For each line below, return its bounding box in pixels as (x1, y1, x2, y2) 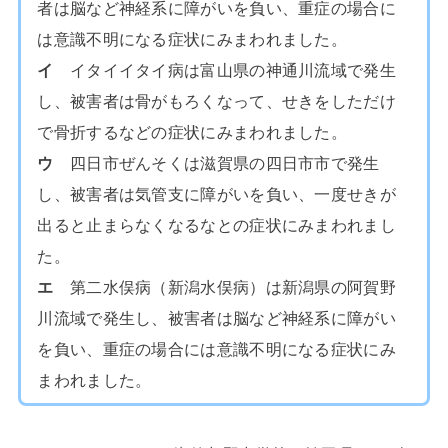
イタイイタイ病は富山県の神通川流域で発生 (53, 56, 396, 81)
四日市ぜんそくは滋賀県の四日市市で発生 (53, 149, 380, 174)
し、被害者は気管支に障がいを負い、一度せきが (37, 180, 396, 205)
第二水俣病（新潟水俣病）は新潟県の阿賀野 (53, 273, 396, 298)
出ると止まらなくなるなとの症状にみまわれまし (37, 211, 396, 236)
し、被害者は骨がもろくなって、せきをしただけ (37, 87, 396, 112)
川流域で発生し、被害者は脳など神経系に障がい (37, 304, 396, 329)
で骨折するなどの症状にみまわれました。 (37, 118, 348, 143)
